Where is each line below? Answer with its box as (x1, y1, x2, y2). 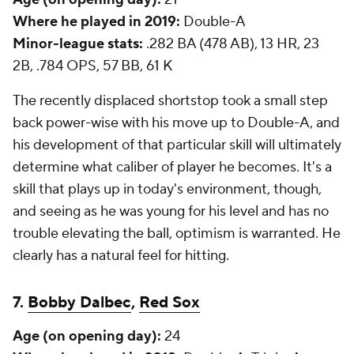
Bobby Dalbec (28, 292, 131, 313)
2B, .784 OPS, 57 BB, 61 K (13, 57, 175, 75)
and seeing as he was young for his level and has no (13, 202, 329, 220)
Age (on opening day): (13, 327, 161, 345)
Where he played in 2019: (13, 13, 180, 31)
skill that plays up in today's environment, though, (13, 180, 322, 198)
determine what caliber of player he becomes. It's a (13, 158, 332, 176)
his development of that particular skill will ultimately (13, 136, 341, 154)
